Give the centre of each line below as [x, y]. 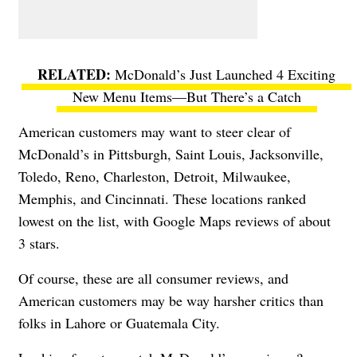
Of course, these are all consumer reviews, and [153, 278]
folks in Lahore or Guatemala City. [119, 322]
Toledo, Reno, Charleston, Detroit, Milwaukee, [155, 176]
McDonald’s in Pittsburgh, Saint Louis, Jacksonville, [171, 153]
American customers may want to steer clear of [155, 131]
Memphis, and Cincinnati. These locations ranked [162, 198]
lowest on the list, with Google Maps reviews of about [175, 220]
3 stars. [39, 243]
